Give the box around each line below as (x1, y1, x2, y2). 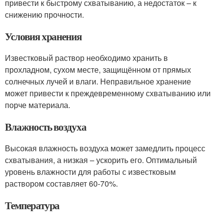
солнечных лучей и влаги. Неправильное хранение (5, 76, 191, 87)
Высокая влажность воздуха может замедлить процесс (5, 142, 205, 154)
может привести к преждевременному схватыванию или (5, 87, 211, 99)
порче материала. (5, 99, 70, 110)
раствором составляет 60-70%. (5, 178, 118, 189)
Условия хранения (5, 29, 82, 44)
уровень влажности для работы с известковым (5, 166, 176, 177)
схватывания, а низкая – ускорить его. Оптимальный (5, 154, 197, 165)
